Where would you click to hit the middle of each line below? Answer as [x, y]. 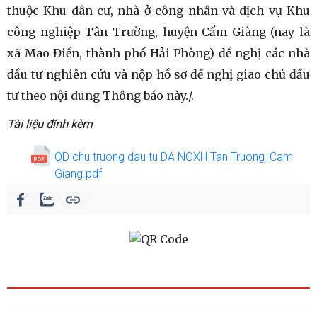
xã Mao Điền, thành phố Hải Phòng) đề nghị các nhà [158, 53]
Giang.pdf [78, 174]
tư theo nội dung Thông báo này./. [100, 96]
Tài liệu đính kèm [50, 124]
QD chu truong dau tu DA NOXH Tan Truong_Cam [174, 157]
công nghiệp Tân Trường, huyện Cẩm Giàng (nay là [158, 32]
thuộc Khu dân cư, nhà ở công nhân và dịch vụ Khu [158, 11]
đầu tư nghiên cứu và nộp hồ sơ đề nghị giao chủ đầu [158, 74]
